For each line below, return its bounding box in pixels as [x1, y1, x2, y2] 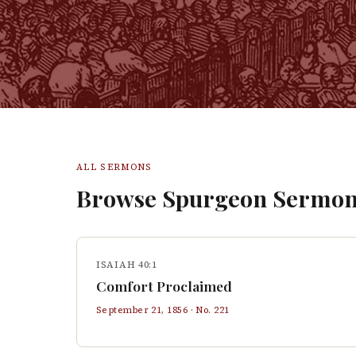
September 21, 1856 [96, 304, 188, 316]
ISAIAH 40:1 [96, 258, 157, 271]
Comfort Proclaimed [96, 277, 232, 295]
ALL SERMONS [76, 161, 153, 173]
